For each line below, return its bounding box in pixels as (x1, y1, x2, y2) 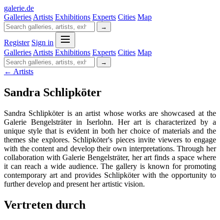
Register (4, 38, 29, 47)
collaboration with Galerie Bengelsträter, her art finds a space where (4, 153, 216, 162)
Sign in (31, 38, 54, 47)
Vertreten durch (4, 198, 85, 211)
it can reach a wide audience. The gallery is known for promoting (4, 162, 216, 170)
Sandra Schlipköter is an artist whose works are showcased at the (4, 109, 216, 117)
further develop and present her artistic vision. (4, 179, 145, 188)
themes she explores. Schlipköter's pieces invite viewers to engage (4, 135, 216, 144)
